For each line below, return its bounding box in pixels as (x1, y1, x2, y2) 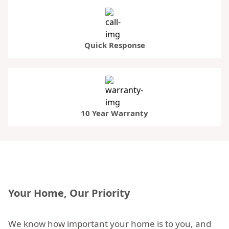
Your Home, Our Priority (8, 186, 130, 200)
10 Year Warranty (81, 107, 148, 118)
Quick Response (84, 39, 145, 50)
